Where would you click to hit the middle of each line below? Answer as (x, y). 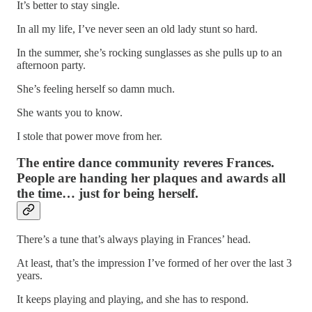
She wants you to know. (70, 112)
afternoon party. (51, 65)
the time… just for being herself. (108, 194)
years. (30, 276)
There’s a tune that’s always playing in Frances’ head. (134, 240)
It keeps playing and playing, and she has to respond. (133, 299)
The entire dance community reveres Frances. (146, 163)
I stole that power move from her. (89, 136)
